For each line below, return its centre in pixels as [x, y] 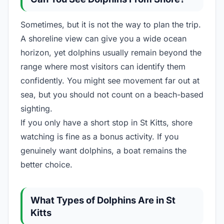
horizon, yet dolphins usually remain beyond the [111, 53]
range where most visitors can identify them [103, 67]
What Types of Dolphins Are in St [103, 200]
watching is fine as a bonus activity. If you [99, 137]
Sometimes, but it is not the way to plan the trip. [111, 25]
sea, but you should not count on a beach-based [112, 95]
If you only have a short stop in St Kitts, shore [106, 123]
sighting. [36, 109]
